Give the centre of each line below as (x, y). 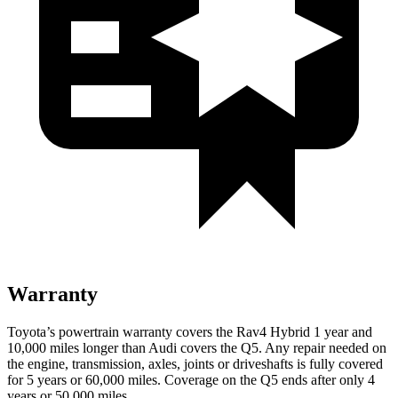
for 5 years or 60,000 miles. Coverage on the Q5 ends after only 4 (191, 379)
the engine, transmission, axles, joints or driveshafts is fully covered (195, 363)
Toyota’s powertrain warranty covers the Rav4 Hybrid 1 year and (190, 331)
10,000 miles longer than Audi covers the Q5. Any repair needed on (197, 347)
